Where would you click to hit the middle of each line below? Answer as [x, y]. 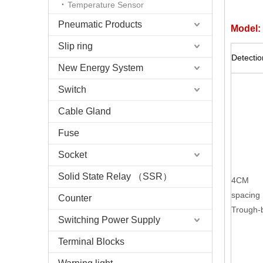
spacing [246, 195]
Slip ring [75, 46]
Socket [73, 155]
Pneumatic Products [100, 24]
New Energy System [101, 68]
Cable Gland [85, 111]
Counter [75, 198]
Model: [246, 28]
